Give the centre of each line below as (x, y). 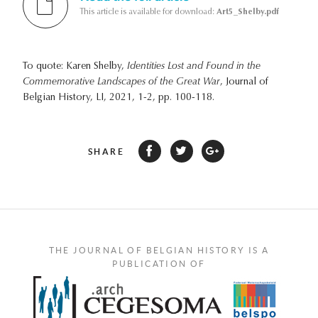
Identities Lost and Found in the (194, 66)
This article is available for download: (148, 12)
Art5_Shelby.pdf (248, 12)
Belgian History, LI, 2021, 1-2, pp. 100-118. (119, 98)
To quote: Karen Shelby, (75, 66)
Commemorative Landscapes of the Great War (121, 82)
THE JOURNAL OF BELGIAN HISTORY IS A (159, 250)
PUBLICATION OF (159, 263)
